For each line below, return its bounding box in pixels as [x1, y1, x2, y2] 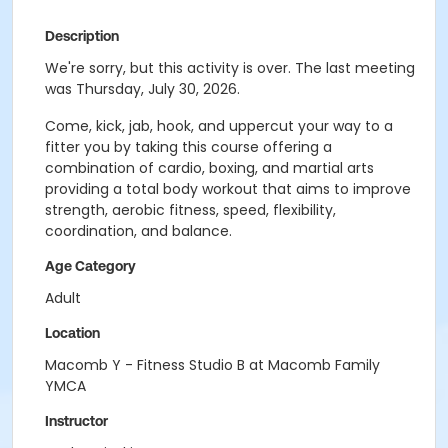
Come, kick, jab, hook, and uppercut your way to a [45, 116, 393, 136]
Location [45, 325, 100, 341]
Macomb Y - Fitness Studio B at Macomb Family [45, 355, 380, 375]
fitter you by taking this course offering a [45, 137, 332, 157]
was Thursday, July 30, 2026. [45, 79, 240, 99]
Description [45, 28, 119, 44]
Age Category [45, 258, 136, 274]
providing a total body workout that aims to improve [45, 179, 411, 199]
